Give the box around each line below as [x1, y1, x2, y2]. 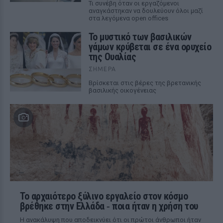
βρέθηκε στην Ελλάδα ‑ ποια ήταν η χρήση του [20, 200, 198, 212]
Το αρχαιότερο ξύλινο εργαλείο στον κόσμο [20, 190, 188, 202]
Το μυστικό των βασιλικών [88, 31, 192, 43]
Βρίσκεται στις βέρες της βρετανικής [88, 79, 201, 87]
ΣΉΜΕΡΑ [88, 66, 116, 72]
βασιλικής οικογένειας [88, 87, 156, 94]
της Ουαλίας [88, 51, 136, 63]
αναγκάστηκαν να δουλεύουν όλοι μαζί [88, 7, 203, 14]
